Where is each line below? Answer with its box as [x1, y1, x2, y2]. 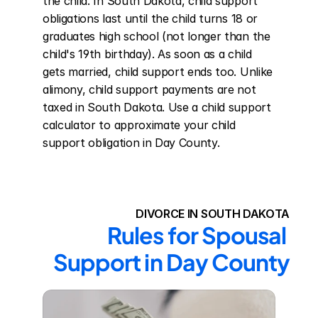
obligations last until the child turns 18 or [43, 11, 258, 26]
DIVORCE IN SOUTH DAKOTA [136, 207, 290, 221]
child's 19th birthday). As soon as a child [43, 47, 252, 61]
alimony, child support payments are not [43, 82, 256, 97]
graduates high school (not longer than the [43, 29, 270, 43]
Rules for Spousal [107, 221, 286, 249]
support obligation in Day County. [43, 136, 220, 150]
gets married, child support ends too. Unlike [43, 65, 273, 79]
